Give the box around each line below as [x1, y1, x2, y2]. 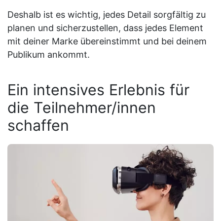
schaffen [7, 116, 69, 134]
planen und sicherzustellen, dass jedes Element [7, 22, 203, 33]
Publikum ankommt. [7, 49, 90, 60]
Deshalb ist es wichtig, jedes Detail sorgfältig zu [7, 9, 206, 20]
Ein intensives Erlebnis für [7, 80, 189, 99]
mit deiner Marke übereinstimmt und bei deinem [7, 36, 207, 46]
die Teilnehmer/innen [7, 98, 156, 116]
